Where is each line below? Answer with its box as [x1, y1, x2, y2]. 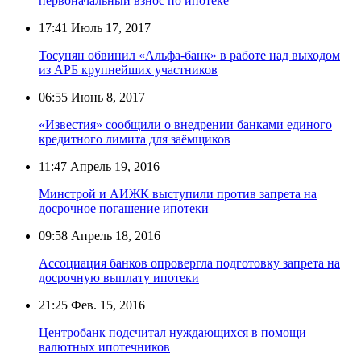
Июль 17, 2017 [68, 20, 151, 35]
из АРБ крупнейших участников [39, 62, 218, 77]
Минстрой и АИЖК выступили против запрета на [39, 186, 317, 201]
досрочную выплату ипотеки [39, 270, 199, 284]
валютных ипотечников [39, 339, 170, 354]
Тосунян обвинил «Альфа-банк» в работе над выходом [39, 48, 340, 62]
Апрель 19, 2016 [67, 159, 160, 173]
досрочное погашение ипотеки [39, 201, 209, 215]
